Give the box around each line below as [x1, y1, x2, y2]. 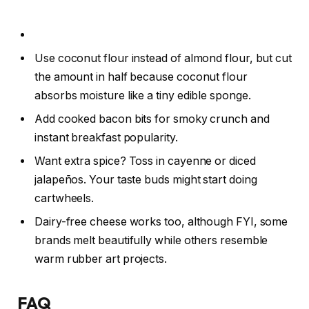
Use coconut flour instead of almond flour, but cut [34, 52, 292, 66]
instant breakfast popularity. [34, 131, 178, 145]
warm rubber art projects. [34, 252, 168, 266]
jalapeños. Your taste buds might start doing [34, 173, 257, 187]
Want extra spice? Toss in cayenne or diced [34, 154, 256, 168]
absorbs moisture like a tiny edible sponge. [34, 89, 251, 103]
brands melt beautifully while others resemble [34, 234, 268, 248]
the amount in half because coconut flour [34, 70, 248, 84]
